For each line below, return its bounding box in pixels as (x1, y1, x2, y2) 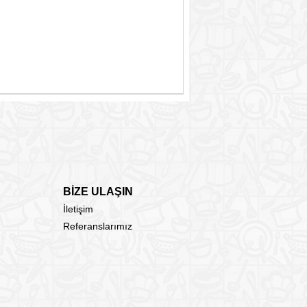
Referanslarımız (63, 221, 132, 232)
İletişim (63, 204, 93, 214)
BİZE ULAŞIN (63, 186, 133, 197)
